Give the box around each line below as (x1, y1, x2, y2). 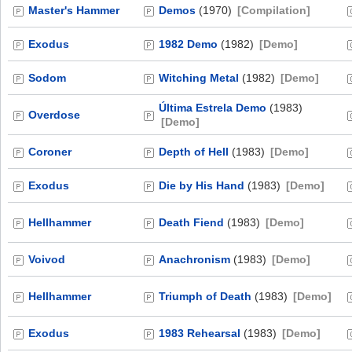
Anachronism (159, 253, 230, 266)
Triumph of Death (159, 290, 251, 302)
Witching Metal (159, 71, 239, 84)
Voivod (28, 253, 65, 266)
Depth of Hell (159, 145, 229, 158)
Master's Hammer (28, 4, 119, 16)
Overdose (28, 108, 80, 121)
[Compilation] (237, 4, 310, 16)
